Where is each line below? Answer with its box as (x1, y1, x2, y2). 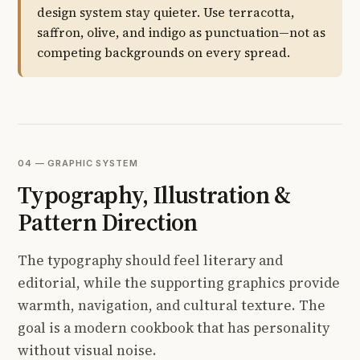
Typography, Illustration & (18, 178, 291, 211)
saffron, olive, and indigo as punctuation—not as (37, 23, 325, 41)
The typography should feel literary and (18, 250, 283, 270)
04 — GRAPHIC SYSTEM (18, 157, 138, 169)
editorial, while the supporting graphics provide (18, 272, 340, 292)
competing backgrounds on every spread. (37, 43, 290, 61)
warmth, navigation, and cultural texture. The (18, 295, 325, 315)
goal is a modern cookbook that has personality (18, 317, 329, 337)
